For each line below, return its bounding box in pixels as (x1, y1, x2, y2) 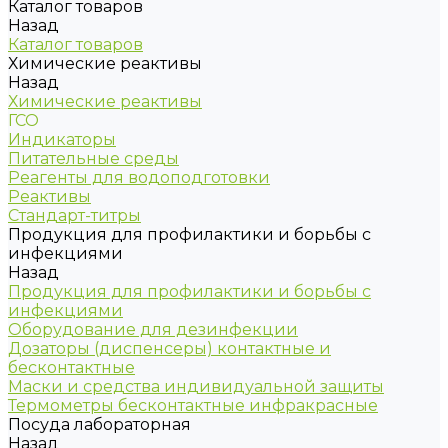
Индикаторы (8, 130, 116, 149)
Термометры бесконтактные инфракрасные (8, 396, 378, 415)
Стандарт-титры (8, 206, 141, 225)
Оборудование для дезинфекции (8, 320, 298, 339)
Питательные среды (8, 149, 179, 168)
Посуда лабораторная (8, 415, 191, 434)
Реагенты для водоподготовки (8, 168, 270, 187)
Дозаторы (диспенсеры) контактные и (8, 339, 331, 358)
